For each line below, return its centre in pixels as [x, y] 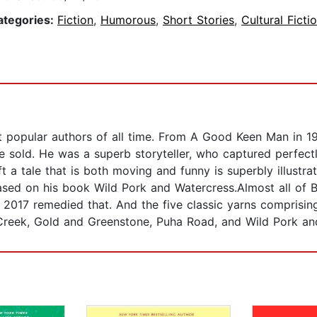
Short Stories [198, 20]
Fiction [75, 20]
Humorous [128, 20]
